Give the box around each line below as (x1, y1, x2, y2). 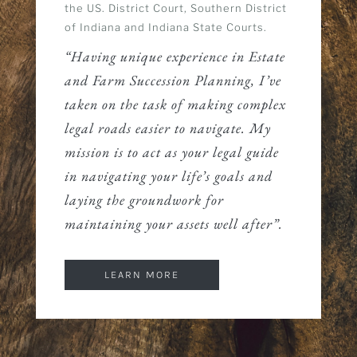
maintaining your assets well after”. (64, 214, 283, 233)
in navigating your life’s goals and (64, 167, 273, 186)
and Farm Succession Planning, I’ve (64, 71, 281, 90)
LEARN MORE (104, 269, 179, 281)
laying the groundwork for (64, 190, 224, 210)
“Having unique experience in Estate (64, 47, 285, 66)
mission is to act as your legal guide (64, 143, 279, 162)
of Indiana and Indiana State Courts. (64, 21, 273, 34)
